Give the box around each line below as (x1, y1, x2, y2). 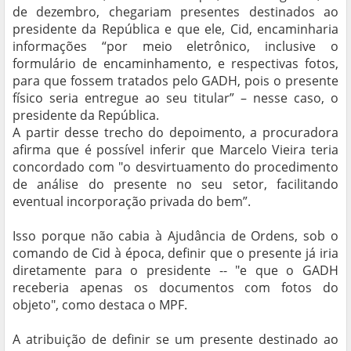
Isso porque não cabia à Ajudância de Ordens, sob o (13, 227, 338, 245)
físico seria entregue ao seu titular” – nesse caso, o (13, 89, 338, 107)
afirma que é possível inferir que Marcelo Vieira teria (13, 141, 338, 159)
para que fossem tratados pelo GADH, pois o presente (13, 72, 338, 90)
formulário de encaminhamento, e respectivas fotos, (13, 55, 338, 73)
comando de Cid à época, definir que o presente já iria (13, 244, 338, 262)
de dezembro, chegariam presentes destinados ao (13, 3, 338, 21)
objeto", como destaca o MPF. (13, 296, 187, 314)
